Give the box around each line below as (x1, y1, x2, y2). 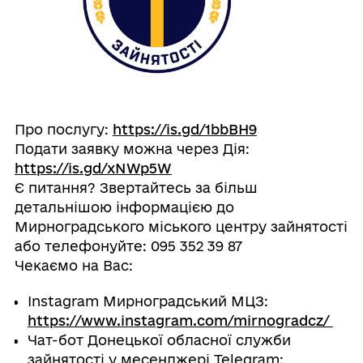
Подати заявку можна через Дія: (14, 140, 250, 156)
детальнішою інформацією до (14, 199, 234, 215)
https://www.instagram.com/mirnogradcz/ (27, 312, 333, 328)
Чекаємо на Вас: (14, 257, 133, 273)
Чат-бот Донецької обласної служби (27, 331, 291, 348)
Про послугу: (14, 121, 113, 137)
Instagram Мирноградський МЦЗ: (27, 293, 268, 309)
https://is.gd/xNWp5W (14, 160, 172, 176)
